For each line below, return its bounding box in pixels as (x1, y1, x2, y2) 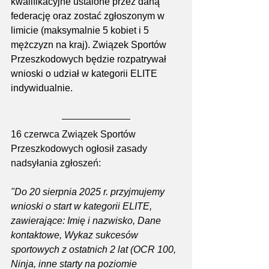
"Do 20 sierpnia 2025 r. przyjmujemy (11, 186, 167, 197)
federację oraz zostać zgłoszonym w (11, 10, 167, 21)
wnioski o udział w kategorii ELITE (11, 68, 160, 79)
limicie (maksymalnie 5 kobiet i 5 (11, 25, 151, 35)
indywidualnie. (11, 82, 73, 93)
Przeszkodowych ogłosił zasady (11, 143, 150, 154)
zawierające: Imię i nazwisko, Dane (11, 215, 163, 226)
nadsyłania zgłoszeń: (11, 157, 101, 168)
